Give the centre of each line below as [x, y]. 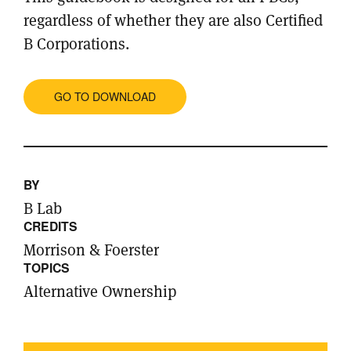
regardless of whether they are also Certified [173, 20]
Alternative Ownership [100, 291]
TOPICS [47, 268]
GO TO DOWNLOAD [105, 96]
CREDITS [51, 226]
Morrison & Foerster [91, 250]
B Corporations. [76, 44]
